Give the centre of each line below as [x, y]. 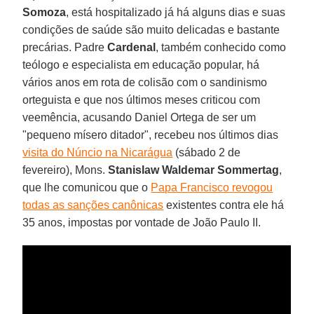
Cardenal [132, 47]
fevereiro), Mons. [66, 170]
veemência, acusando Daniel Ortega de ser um [139, 117]
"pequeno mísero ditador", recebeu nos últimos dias [151, 135]
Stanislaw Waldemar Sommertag [194, 170]
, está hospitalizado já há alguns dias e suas [176, 12]
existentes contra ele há [224, 205]
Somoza [45, 12]
